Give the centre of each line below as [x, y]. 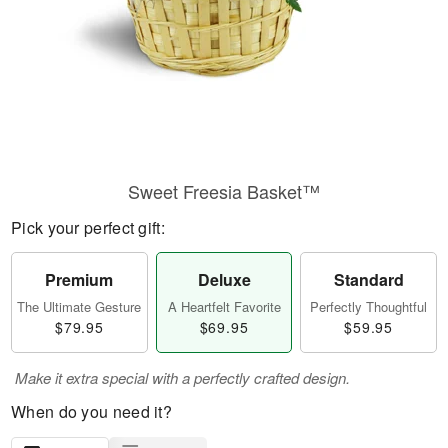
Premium [79, 279]
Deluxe [224, 279]
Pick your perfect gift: [88, 227]
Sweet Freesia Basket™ [224, 191]
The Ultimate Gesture [79, 306]
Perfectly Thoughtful [369, 306]
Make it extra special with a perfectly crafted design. [182, 377]
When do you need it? [91, 411]
